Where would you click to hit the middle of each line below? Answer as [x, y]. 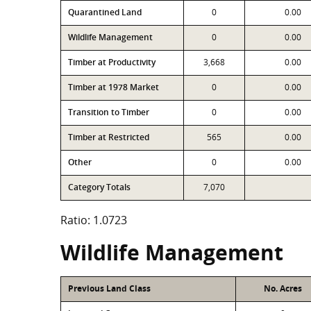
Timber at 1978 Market [114, 87]
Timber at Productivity [112, 62]
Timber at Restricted [109, 137]
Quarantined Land [105, 12]
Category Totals [99, 187]
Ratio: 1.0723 [94, 220]
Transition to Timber [109, 112]
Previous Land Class [109, 288]
